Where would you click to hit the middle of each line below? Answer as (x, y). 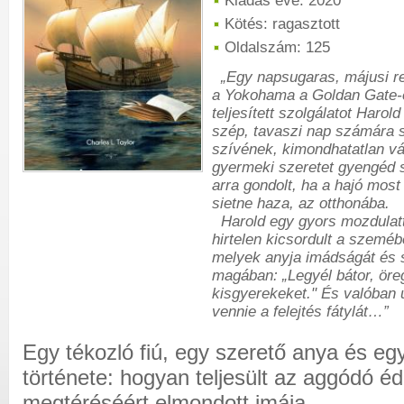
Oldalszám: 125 (277, 48)
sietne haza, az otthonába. (301, 204)
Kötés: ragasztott (282, 24)
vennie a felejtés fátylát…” (300, 312)
